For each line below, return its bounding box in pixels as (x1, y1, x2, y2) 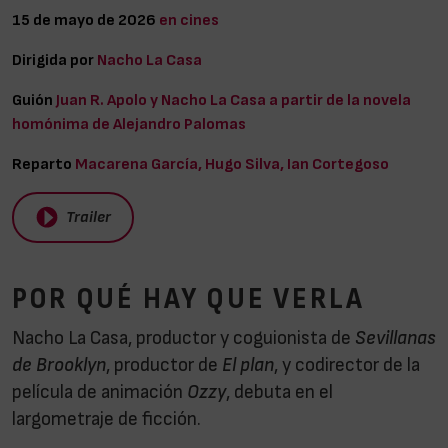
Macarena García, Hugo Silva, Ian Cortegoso (75, 155, 389, 172)
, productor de (106, 356, 222, 375)
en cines (159, 11, 219, 28)
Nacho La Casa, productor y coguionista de (12, 329, 355, 348)
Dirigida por (12, 51, 94, 68)
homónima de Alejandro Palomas (12, 115, 246, 132)
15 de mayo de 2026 (12, 11, 156, 28)
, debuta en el (226, 383, 333, 402)
